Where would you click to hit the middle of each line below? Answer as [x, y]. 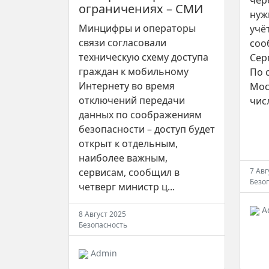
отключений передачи [132, 100]
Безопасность [103, 225]
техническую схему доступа [144, 57]
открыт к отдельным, [128, 143]
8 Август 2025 [102, 214]
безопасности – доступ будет [147, 129]
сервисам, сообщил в [129, 172]
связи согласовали [122, 42]
